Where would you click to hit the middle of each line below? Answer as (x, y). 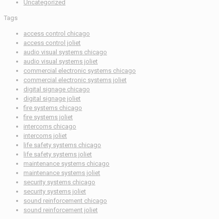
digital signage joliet (52, 99)
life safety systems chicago (62, 145)
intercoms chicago (50, 127)
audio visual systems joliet (61, 62)
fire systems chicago (53, 108)
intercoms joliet (45, 136)
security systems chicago (59, 182)
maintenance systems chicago (66, 164)
